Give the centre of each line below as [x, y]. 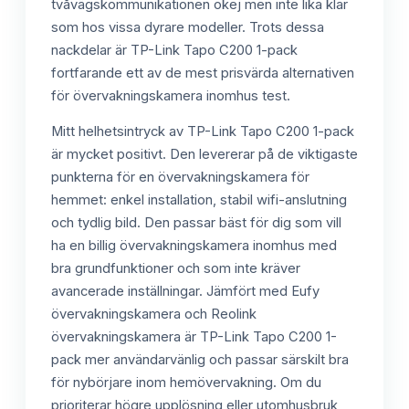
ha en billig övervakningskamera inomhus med [194, 246]
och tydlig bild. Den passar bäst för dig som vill [196, 223]
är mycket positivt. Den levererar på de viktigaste [204, 155]
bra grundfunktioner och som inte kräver [176, 269]
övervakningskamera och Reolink [154, 315]
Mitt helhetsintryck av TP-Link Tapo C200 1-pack [203, 132]
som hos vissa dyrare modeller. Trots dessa [188, 27]
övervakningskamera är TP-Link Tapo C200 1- [194, 337]
